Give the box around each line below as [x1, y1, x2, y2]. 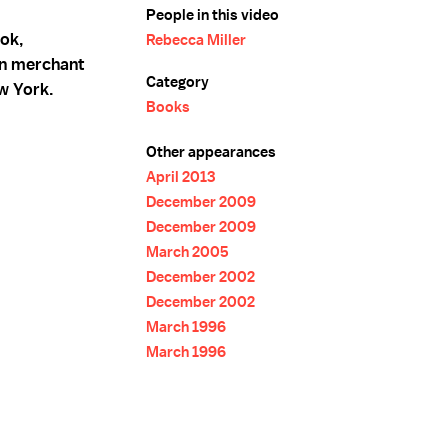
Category [146, 72, 209, 92]
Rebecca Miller [146, 30, 246, 50]
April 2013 [146, 167, 215, 187]
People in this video [146, 5, 279, 25]
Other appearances [146, 142, 276, 162]
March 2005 [146, 242, 229, 262]
